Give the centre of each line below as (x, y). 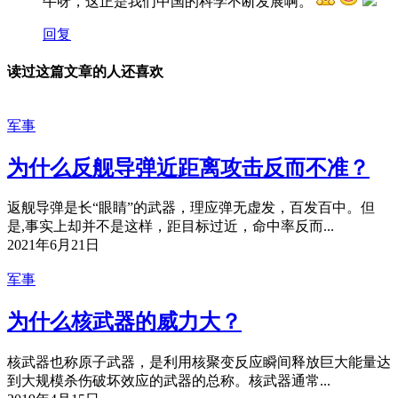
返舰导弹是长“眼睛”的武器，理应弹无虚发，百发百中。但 (191, 208)
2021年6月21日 (53, 245)
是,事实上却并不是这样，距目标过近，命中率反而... (171, 227)
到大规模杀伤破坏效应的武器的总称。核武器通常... (169, 381)
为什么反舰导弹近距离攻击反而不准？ (188, 167)
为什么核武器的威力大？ (124, 322)
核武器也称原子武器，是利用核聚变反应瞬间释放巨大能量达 (199, 362)
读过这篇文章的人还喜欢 (85, 72)
